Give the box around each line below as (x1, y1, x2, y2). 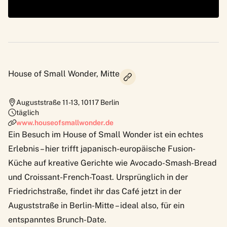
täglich (16, 108, 39, 117)
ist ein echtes (152, 129, 203, 139)
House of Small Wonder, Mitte (8, 68, 120, 79)
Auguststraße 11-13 (16, 98, 78, 106)
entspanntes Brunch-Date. (8, 214, 106, 224)
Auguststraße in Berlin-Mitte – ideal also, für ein (8, 200, 184, 210)
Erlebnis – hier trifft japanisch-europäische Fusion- (8, 143, 196, 154)
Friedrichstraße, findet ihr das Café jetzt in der (8, 186, 181, 196)
